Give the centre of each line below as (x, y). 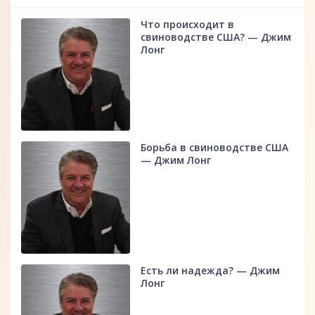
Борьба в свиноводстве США (215, 148)
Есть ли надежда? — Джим (211, 271)
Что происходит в (188, 25)
